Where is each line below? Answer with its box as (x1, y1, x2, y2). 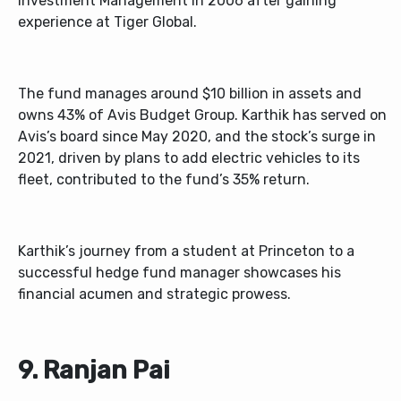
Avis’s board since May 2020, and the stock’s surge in (18, 128, 376, 146)
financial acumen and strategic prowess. (18, 286, 291, 303)
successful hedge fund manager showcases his (18, 264, 341, 282)
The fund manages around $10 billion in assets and (18, 85, 362, 103)
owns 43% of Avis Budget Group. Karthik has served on (18, 107, 387, 124)
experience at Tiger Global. (18, 13, 197, 31)
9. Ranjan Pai (18, 355, 170, 386)
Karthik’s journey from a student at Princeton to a (18, 243, 354, 260)
